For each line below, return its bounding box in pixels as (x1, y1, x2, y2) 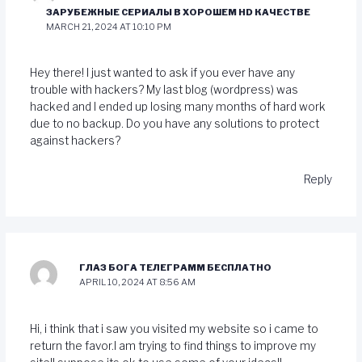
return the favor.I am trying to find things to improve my (29, 339, 316, 352)
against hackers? (29, 134, 120, 148)
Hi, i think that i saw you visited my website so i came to (29, 322, 318, 335)
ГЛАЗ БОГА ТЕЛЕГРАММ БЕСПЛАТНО (79, 262, 272, 274)
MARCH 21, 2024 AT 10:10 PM (46, 20, 172, 32)
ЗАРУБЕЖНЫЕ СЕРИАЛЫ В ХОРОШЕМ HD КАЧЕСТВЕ (46, 6, 311, 18)
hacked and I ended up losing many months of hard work (29, 100, 326, 114)
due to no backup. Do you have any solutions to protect (29, 117, 319, 131)
